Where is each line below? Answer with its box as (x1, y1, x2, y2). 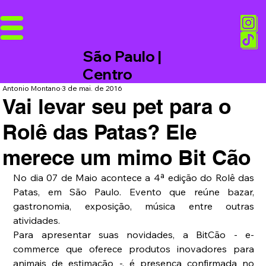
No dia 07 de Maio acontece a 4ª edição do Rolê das (13, 172, 255, 184)
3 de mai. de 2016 (62, 84, 123, 93)
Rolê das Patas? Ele (2, 119, 197, 145)
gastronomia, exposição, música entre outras (13, 200, 255, 213)
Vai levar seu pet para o (2, 94, 232, 119)
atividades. (13, 214, 61, 227)
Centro (83, 65, 133, 84)
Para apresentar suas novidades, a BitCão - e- (13, 229, 255, 241)
